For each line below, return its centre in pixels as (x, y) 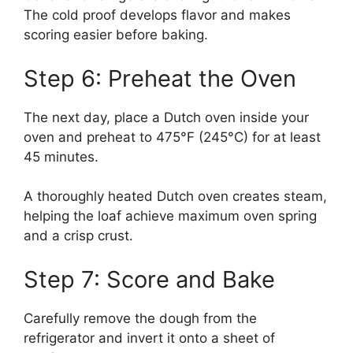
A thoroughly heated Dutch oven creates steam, (175, 197)
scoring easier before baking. (116, 35)
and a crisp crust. (78, 236)
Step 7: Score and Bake (149, 279)
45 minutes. (61, 156)
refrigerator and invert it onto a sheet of (149, 338)
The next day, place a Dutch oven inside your (166, 117)
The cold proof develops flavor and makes (157, 15)
